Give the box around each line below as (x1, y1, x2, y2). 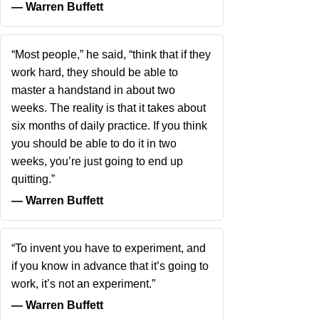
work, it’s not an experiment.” (11, 278, 155, 290)
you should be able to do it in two (11, 137, 177, 150)
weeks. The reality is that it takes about (11, 102, 206, 114)
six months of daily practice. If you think (11, 120, 207, 132)
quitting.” (11, 173, 55, 185)
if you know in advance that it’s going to (11, 260, 209, 272)
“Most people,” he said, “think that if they (11, 48, 211, 61)
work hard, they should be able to (11, 66, 178, 78)
